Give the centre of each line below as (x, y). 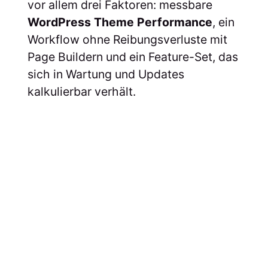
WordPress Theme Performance (120, 22)
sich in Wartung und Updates (106, 74)
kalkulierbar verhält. (81, 91)
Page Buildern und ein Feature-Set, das (133, 57)
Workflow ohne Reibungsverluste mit (127, 39)
